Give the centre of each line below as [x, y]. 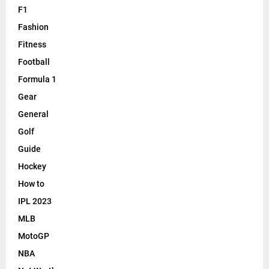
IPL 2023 [35, 201]
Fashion [33, 27]
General [33, 114]
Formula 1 [37, 80]
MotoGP [34, 236]
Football [34, 62]
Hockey [32, 167]
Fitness [32, 45]
